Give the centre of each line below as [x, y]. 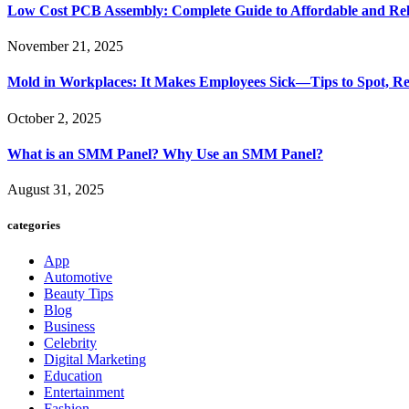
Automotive [78, 278]
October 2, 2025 [54, 118]
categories [34, 225]
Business [69, 327]
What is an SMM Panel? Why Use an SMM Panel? [165, 153]
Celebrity [70, 343]
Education [73, 376]
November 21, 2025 [65, 46]
